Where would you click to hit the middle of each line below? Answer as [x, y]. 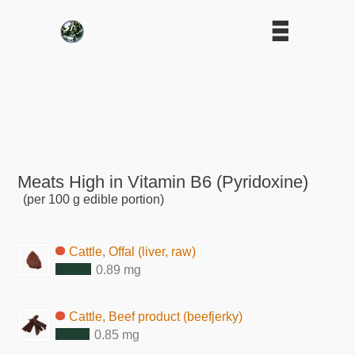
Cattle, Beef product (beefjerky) [156, 316]
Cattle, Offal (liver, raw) [133, 251]
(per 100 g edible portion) [93, 199]
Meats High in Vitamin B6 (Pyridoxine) [163, 181]
